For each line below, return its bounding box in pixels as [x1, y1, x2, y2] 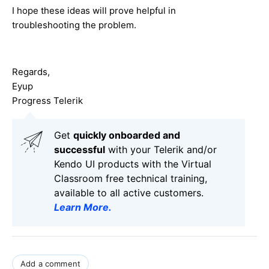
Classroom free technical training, [54, 172, 207, 184]
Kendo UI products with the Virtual [54, 157, 211, 170]
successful [54, 143, 105, 156]
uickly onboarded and [79, 128, 180, 141]
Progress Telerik [12, 94, 83, 106]
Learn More [54, 201, 109, 213]
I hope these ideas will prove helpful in [12, 4, 176, 16]
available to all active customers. [54, 186, 204, 199]
